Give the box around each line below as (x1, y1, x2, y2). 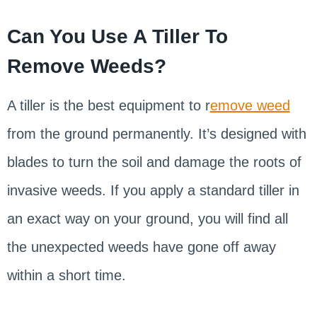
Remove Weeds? (6, 54, 166, 77)
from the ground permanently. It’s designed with (6, 125, 306, 142)
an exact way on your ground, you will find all (6, 210, 288, 226)
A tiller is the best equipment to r (6, 97, 210, 113)
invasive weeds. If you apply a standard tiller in (6, 182, 299, 198)
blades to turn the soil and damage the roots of (6, 154, 301, 170)
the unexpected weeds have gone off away (6, 238, 276, 255)
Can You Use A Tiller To (6, 25, 228, 47)
